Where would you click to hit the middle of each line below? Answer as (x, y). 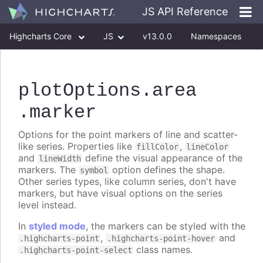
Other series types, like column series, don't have (127, 182)
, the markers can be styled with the (166, 226)
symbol (94, 171)
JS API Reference (185, 11)
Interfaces (77, 62)
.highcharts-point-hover (161, 239)
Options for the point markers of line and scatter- (128, 135)
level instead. (47, 205)
